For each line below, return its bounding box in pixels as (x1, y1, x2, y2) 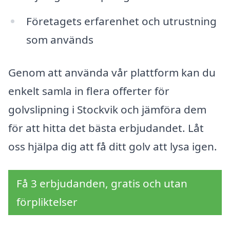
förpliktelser (16, 194, 78, 209)
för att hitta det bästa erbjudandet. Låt (8, 120, 204, 135)
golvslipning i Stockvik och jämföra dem (8, 102, 206, 117)
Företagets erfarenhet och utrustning (26, 14, 217, 29)
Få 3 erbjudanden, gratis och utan (16, 176, 187, 190)
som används (26, 32, 93, 47)
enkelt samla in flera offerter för (8, 83, 169, 98)
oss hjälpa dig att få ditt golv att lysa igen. (8, 139, 217, 154)
